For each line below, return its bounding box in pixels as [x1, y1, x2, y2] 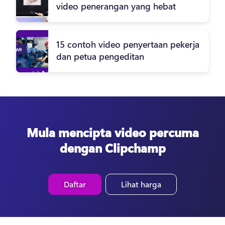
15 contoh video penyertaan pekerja [56, 38, 199, 51]
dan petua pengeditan [56, 50, 144, 63]
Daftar [64, 179, 86, 190]
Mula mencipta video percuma [26, 124, 199, 141]
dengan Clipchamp [59, 140, 166, 156]
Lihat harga [121, 179, 161, 190]
